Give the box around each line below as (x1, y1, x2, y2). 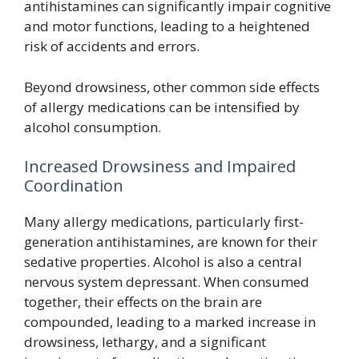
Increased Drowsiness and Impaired (24, 155, 296, 178)
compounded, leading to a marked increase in (24, 313, 316, 332)
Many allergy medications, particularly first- (24, 212, 304, 232)
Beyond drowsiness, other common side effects (24, 77, 320, 96)
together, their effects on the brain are (24, 292, 262, 312)
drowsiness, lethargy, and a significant (24, 333, 266, 352)
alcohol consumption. (24, 117, 161, 136)
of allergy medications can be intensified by (24, 97, 300, 116)
